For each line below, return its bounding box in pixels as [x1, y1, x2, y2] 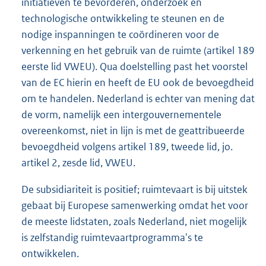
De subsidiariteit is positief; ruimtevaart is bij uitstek [21, 183, 248, 197]
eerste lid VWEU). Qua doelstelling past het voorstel [21, 60, 248, 74]
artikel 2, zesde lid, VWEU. [21, 156, 135, 170]
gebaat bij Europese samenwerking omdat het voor [21, 199, 248, 213]
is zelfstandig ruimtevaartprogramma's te [21, 231, 203, 245]
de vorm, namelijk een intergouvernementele [21, 108, 221, 122]
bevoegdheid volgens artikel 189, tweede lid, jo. [21, 140, 233, 154]
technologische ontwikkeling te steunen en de [21, 12, 224, 26]
